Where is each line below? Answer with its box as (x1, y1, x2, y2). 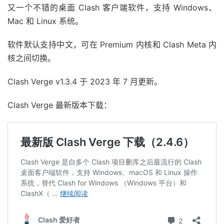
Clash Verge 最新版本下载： (7, 100, 111, 110)
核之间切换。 (7, 53, 55, 63)
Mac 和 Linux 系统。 (7, 16, 83, 26)
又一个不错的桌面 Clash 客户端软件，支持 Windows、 (7, 2, 216, 13)
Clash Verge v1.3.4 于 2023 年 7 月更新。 (7, 76, 162, 87)
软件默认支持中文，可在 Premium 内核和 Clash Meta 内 (7, 39, 216, 50)
